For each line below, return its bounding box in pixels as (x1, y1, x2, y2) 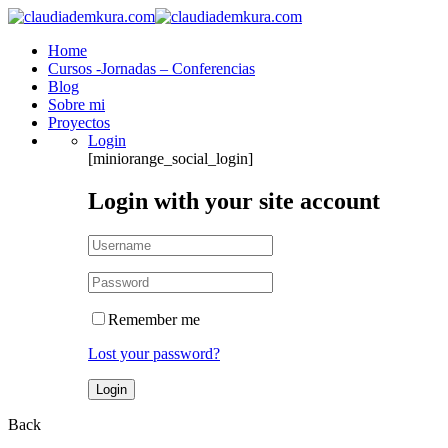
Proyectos (48, 114, 110, 131)
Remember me (108, 310, 200, 328)
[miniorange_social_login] (88, 150, 253, 167)
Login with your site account (88, 187, 380, 214)
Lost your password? (88, 344, 220, 362)
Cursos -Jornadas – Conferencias (48, 60, 255, 77)
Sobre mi (48, 96, 105, 113)
